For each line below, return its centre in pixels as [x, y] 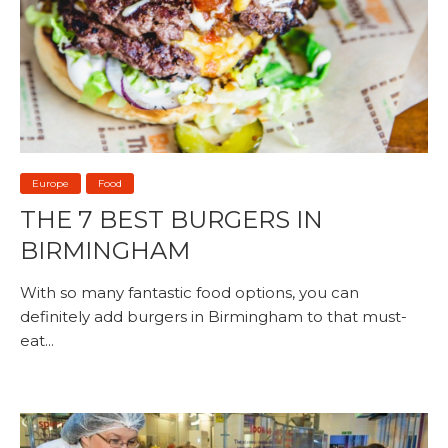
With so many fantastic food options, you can [189, 292]
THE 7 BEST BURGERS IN [171, 219]
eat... [37, 340]
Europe [50, 183]
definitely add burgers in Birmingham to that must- [213, 316]
